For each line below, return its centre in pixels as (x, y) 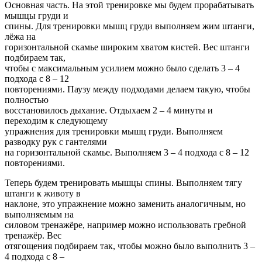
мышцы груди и (37, 15)
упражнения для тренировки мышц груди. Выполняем (114, 131)
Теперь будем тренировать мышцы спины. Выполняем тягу (123, 182)
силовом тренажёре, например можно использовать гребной (125, 225)
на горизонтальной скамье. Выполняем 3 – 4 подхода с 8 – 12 (127, 152)
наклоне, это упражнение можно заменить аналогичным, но (125, 204)
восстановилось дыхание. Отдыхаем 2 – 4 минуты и (109, 110)
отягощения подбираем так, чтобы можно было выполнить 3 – (130, 246)
